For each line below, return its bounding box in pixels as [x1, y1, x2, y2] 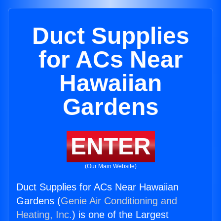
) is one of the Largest [72, 209, 169, 220]
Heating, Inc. [16, 209, 72, 220]
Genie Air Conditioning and [61, 195, 177, 206]
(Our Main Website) [84, 163, 137, 170]
